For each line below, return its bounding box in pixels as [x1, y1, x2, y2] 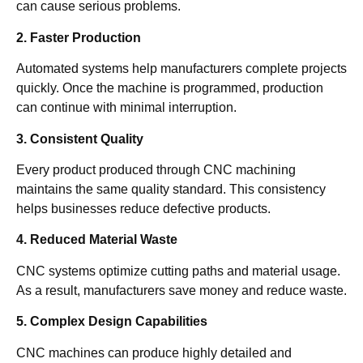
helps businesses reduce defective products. [16, 202, 271, 216]
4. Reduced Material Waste [16, 233, 177, 247]
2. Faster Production [16, 30, 141, 45]
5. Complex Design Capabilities [16, 314, 207, 329]
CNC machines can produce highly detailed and [16, 345, 292, 360]
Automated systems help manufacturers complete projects [16, 62, 347, 76]
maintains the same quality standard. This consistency [16, 182, 326, 197]
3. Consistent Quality [16, 131, 143, 146]
